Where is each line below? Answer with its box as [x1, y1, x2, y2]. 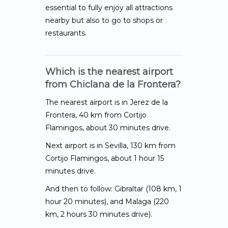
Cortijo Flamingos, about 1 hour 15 [45, 154, 164, 163]
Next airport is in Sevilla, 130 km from [45, 141, 176, 150]
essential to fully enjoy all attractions [45, 3, 173, 12]
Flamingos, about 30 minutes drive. [45, 123, 170, 132]
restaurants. [45, 28, 87, 38]
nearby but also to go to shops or [45, 16, 163, 25]
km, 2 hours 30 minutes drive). [45, 210, 152, 219]
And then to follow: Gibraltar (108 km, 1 [45, 184, 182, 193]
